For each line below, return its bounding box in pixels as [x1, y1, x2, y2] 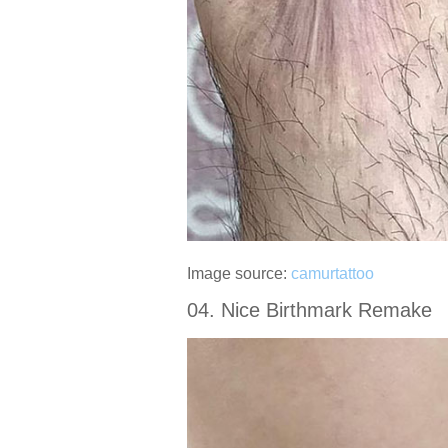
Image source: [187, 264, 291, 282]
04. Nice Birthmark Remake [187, 298, 432, 321]
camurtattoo [291, 264, 374, 282]
